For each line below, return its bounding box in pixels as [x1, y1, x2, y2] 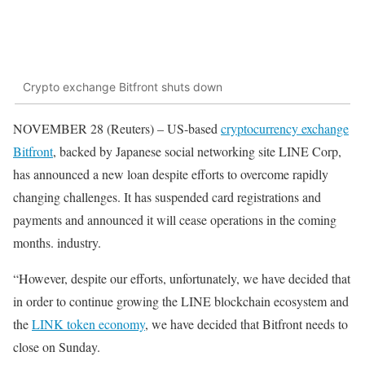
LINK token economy [32, 315, 145, 333]
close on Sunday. [13, 338, 100, 356]
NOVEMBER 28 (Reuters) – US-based [13, 120, 221, 138]
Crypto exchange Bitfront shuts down [23, 79, 222, 94]
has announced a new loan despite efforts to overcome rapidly [13, 165, 328, 183]
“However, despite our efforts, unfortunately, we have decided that [13, 270, 350, 288]
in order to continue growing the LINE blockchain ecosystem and [13, 292, 349, 310]
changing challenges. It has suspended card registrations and [13, 188, 321, 206]
